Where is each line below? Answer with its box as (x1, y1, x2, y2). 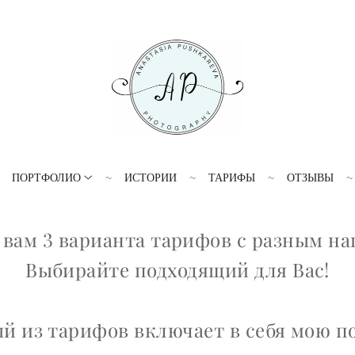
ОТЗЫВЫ (287, 170, 334, 185)
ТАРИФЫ (208, 170, 256, 185)
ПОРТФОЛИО (11, 170, 81, 185)
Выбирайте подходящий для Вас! (25, 257, 330, 283)
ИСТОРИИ (124, 170, 177, 185)
